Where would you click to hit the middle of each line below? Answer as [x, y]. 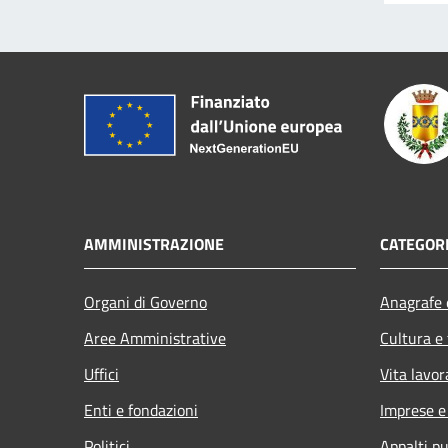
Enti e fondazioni [141, 409]
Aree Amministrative [155, 337]
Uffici [101, 373]
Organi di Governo [145, 301]
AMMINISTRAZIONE [154, 243]
